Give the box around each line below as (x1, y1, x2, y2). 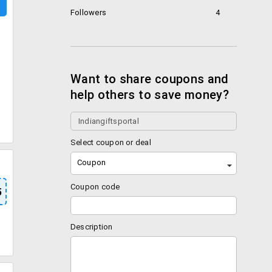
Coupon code (70, 182, 120, 191)
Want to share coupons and (70, 72, 229, 86)
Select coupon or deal (70, 138, 151, 147)
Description (70, 222, 113, 231)
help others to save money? (70, 87, 229, 102)
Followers (70, 8, 107, 17)
